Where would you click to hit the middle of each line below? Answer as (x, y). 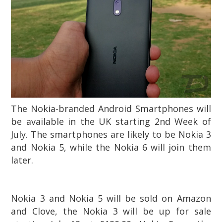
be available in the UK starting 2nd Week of (111, 121)
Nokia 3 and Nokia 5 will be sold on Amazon (111, 198)
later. (22, 160)
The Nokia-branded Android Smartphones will (111, 108)
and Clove (33, 211)
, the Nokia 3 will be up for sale (133, 211)
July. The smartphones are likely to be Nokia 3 (111, 134)
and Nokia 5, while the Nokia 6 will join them (111, 147)
